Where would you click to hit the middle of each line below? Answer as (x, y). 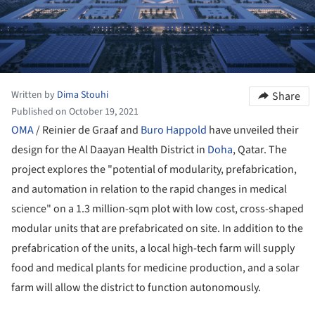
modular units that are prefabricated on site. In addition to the (157, 228)
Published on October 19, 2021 (75, 111)
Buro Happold (174, 130)
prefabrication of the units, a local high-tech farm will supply (153, 248)
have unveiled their (253, 130)
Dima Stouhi (83, 95)
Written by (34, 95)
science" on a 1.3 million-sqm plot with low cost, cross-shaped (157, 208)
